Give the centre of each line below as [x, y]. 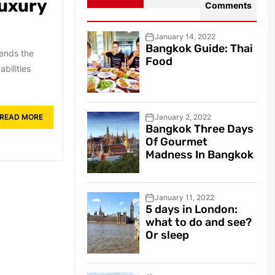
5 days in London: [192, 210]
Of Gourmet [177, 142]
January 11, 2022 [185, 198]
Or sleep [168, 235]
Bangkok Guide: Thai [199, 49]
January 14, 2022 [185, 37]
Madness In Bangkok [200, 155]
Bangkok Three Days [200, 129]
